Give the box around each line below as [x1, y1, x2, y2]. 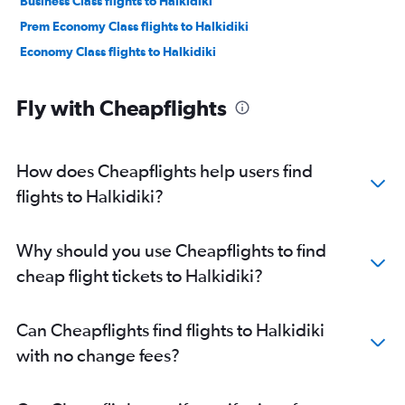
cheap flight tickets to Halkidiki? [16, 264, 263, 286]
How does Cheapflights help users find [16, 159, 313, 181]
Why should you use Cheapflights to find [16, 239, 326, 260]
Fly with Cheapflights [16, 94, 227, 120]
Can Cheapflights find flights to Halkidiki [16, 318, 325, 340]
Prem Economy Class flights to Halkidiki [20, 18, 249, 33]
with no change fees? [16, 344, 180, 365]
